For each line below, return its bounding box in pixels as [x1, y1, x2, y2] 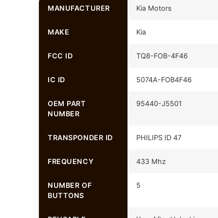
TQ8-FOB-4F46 [136, 51, 188, 60]
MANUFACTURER [47, 3, 110, 12]
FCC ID [47, 51, 73, 60]
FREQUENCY [47, 157, 94, 165]
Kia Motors [136, 3, 172, 12]
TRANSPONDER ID [47, 133, 113, 142]
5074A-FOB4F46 [136, 75, 192, 84]
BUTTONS [47, 191, 84, 200]
